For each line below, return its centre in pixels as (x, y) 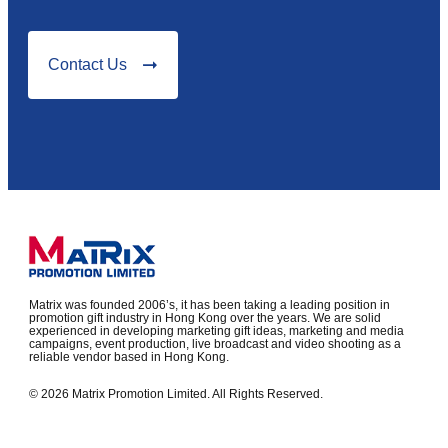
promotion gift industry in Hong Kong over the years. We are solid (205, 318)
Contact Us (87, 64)
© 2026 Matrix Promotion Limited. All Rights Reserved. (176, 394)
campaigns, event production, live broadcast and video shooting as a (215, 344)
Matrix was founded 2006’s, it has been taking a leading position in (209, 305)
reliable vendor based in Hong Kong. (129, 357)
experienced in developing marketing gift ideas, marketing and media (216, 331)
